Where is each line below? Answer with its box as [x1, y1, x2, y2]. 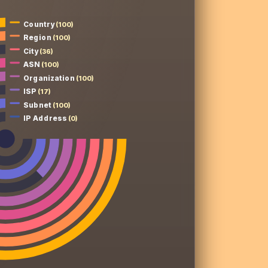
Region [23, 33, 52, 42]
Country [23, 20, 56, 29]
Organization [23, 74, 75, 83]
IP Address [23, 114, 67, 123]
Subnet [23, 100, 52, 110]
